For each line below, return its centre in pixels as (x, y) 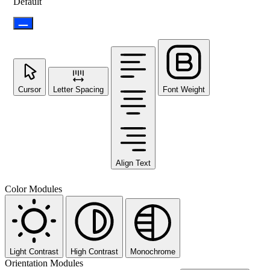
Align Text (133, 163)
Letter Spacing (78, 89)
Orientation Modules (44, 263)
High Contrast (94, 251)
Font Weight (184, 89)
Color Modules (33, 189)
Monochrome (153, 251)
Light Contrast (34, 251)
